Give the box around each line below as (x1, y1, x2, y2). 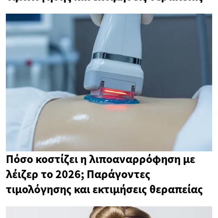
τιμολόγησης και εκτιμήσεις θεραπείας (6, 181, 203, 197)
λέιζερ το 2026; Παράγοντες (6, 166, 150, 182)
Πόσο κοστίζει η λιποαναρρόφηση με (6, 151, 195, 166)
